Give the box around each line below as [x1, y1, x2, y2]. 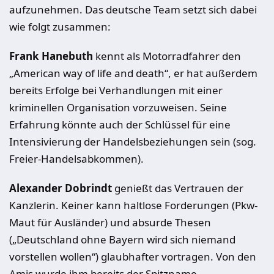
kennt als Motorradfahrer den [93, 49, 241, 63]
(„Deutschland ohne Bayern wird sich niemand [9, 232, 235, 246]
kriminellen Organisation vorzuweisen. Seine [9, 100, 227, 114]
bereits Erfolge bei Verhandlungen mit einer [9, 83, 223, 97]
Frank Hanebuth [9, 49, 93, 63]
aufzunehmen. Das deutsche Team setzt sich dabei [9, 2, 257, 17]
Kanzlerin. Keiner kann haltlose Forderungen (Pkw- [9, 198, 257, 212]
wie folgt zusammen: [9, 20, 111, 34]
